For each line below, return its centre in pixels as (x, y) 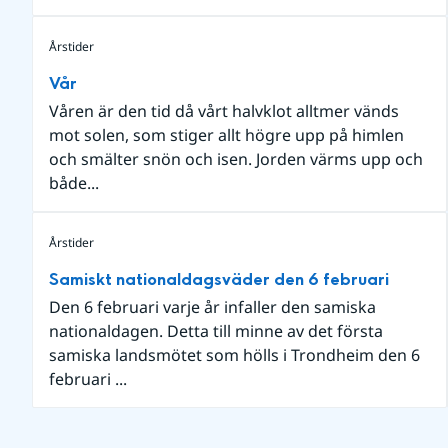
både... (74, 183)
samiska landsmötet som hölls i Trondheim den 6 (234, 355)
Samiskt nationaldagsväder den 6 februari (219, 279)
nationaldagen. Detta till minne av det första (216, 331)
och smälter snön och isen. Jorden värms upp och (236, 159)
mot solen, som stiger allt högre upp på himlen (226, 135)
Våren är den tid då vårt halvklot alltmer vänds (224, 111)
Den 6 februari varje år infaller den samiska (212, 307)
